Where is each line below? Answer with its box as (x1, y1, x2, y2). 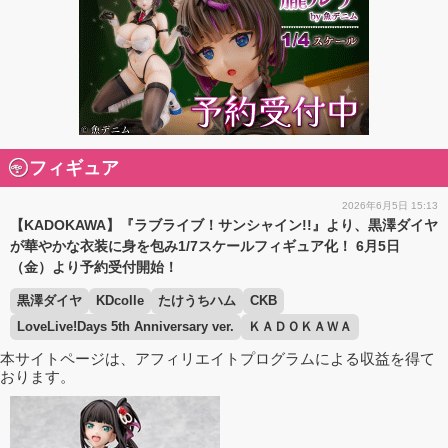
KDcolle (96, 292, 144, 308)
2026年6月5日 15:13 (342, 199, 438, 211)
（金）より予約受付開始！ (10, 258, 178, 275)
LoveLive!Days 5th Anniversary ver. (17, 318, 234, 334)
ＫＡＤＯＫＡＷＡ (248, 318, 352, 334)
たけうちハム (158, 292, 236, 308)
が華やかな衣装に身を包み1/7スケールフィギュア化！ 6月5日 (10, 237, 400, 254)
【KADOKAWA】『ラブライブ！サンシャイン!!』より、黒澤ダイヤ (10, 216, 438, 233)
